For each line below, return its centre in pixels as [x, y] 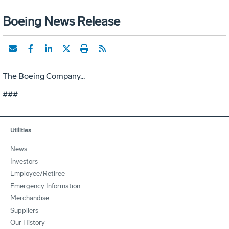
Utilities [21, 130]
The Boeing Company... [44, 76]
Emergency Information [45, 186]
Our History [28, 222]
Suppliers [24, 210]
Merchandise [30, 198]
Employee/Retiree [38, 173]
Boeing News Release [61, 21]
